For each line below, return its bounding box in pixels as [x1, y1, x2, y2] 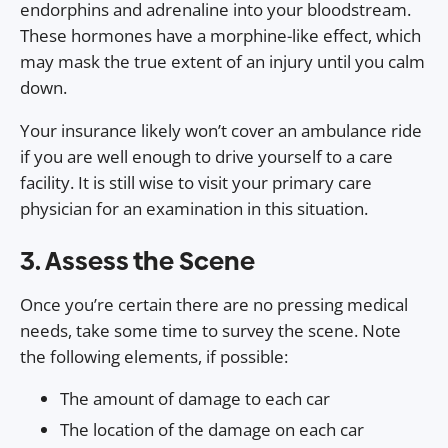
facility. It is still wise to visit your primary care [20, 170, 372, 194]
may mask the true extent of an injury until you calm [20, 49, 425, 73]
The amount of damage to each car [60, 386, 330, 410]
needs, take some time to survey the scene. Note [20, 318, 401, 342]
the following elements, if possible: [20, 344, 288, 368]
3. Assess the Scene [20, 243, 255, 280]
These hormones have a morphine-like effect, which [20, 23, 421, 47]
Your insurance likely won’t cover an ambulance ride [20, 118, 422, 142]
